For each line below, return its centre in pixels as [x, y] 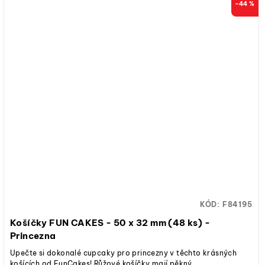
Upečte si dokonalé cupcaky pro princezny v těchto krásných [125, 253]
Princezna [33, 236]
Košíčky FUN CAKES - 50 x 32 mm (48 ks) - [30, 223]
